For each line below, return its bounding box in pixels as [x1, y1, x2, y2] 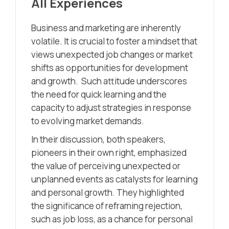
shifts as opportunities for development [31, 61, 188, 74]
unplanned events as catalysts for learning [31, 173, 198, 185]
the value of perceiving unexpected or [31, 159, 180, 172]
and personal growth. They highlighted [31, 186, 184, 198]
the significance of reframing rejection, [31, 199, 182, 212]
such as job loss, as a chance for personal [31, 213, 193, 225]
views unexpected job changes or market [31, 48, 193, 60]
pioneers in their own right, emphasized [31, 146, 187, 158]
